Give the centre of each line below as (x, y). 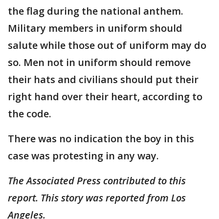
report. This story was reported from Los (97, 197)
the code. (30, 113)
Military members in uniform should (95, 28)
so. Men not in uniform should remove (99, 62)
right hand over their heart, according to (105, 96)
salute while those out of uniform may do (107, 45)
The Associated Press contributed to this (97, 180)
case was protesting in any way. (83, 155)
